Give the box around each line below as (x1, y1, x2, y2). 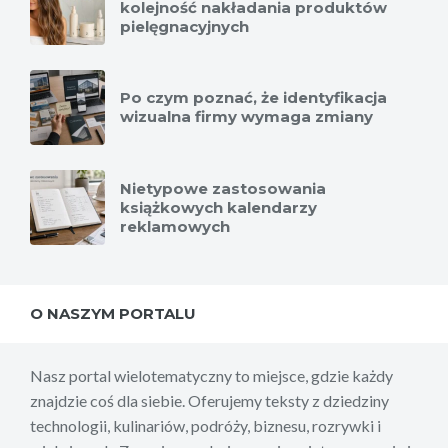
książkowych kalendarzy (120, 197, 317, 217)
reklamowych (120, 216, 230, 236)
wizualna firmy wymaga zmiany (120, 106, 373, 126)
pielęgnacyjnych (120, 16, 249, 36)
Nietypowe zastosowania (120, 178, 326, 198)
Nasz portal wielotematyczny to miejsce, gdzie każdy (30, 365, 393, 385)
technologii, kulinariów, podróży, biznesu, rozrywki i (30, 415, 381, 435)
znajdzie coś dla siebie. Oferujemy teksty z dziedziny (30, 390, 389, 410)
